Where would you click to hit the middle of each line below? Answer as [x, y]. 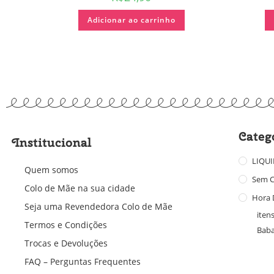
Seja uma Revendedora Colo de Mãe [98, 206]
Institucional [52, 142]
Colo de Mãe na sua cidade [80, 188]
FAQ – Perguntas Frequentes [83, 261]
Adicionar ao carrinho [131, 20]
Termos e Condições [66, 224]
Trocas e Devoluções [66, 243]
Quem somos [51, 169]
